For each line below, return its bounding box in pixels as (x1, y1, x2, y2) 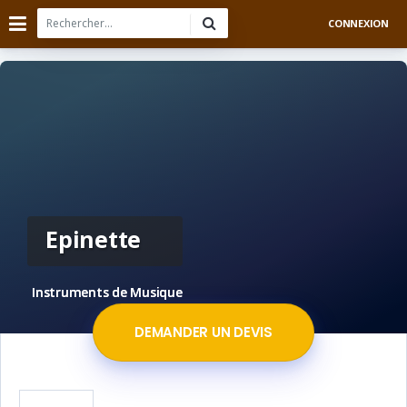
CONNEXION (328, 16, 389, 30)
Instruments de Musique (32, 283, 183, 301)
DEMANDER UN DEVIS (134, 323, 273, 342)
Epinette (45, 223, 142, 255)
